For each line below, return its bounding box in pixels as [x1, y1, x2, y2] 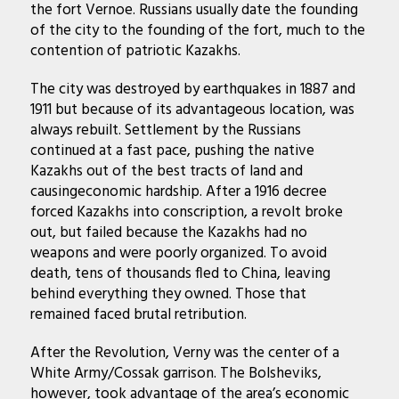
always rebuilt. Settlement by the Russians [29, 118, 301, 142]
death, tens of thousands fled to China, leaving [29, 261, 330, 286]
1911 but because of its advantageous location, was [29, 97, 354, 122]
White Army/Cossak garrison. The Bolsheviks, [29, 361, 322, 386]
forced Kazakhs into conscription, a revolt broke [29, 199, 343, 224]
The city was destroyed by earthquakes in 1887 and [29, 77, 355, 102]
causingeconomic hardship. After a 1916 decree [29, 179, 327, 204]
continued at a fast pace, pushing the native [29, 138, 314, 163]
